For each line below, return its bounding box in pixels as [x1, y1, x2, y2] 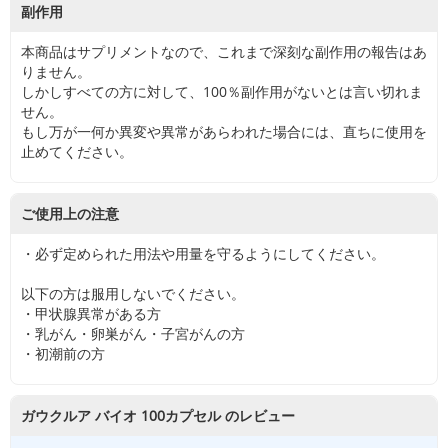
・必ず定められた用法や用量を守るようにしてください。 [21, 244, 385, 263]
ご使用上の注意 [21, 204, 119, 223]
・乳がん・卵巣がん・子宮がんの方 [21, 324, 245, 343]
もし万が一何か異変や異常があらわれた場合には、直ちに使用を [21, 122, 427, 141]
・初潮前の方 [21, 344, 105, 363]
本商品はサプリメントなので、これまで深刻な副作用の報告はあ [21, 42, 427, 61]
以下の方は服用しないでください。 [21, 284, 245, 303]
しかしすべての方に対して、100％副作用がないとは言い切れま [21, 82, 423, 101]
